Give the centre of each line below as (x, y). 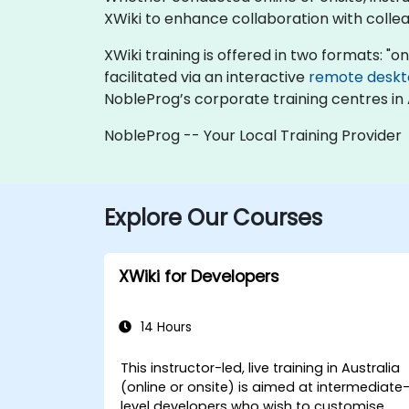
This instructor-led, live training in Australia (261, 367)
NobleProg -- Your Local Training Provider (253, 135)
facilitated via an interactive (206, 77)
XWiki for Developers (199, 276)
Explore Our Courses (213, 217)
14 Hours (164, 327)
